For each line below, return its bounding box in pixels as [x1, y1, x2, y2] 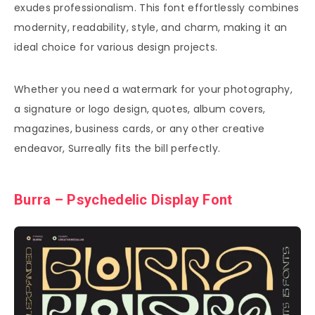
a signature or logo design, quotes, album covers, [14, 101, 266, 116]
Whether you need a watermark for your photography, [14, 82, 292, 96]
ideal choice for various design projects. [14, 39, 218, 54]
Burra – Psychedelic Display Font [14, 191, 233, 209]
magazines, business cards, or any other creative [14, 121, 265, 136]
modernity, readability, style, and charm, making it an [14, 20, 288, 34]
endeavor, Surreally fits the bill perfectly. [14, 141, 221, 155]
